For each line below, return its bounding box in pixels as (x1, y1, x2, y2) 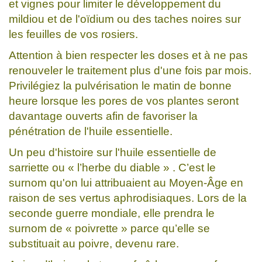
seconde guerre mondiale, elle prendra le (9, 206, 215, 219)
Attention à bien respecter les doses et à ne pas (9, 49, 248, 61)
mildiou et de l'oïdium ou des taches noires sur (9, 12, 241, 25)
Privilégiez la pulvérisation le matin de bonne (9, 79, 232, 92)
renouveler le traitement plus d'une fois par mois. (9, 64, 251, 77)
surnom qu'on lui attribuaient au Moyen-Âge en (9, 176, 243, 189)
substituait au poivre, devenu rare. (9, 237, 179, 250)
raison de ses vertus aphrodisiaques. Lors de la (9, 191, 247, 204)
